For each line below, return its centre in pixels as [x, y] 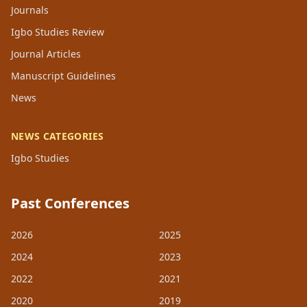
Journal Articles [46, 54]
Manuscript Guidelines [63, 76]
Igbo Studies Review [58, 32]
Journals [30, 10]
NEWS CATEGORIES [58, 136]
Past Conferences [70, 204]
